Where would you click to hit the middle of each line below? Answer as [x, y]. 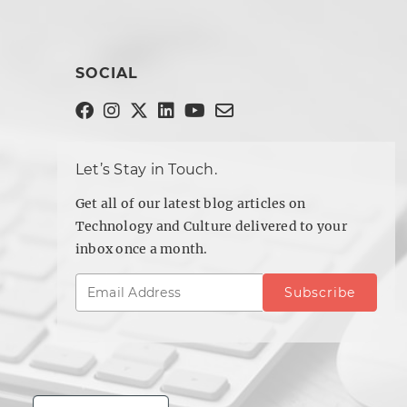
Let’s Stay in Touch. [146, 170]
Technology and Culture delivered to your [211, 227]
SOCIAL [106, 74]
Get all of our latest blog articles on [190, 204]
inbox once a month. [141, 249]
